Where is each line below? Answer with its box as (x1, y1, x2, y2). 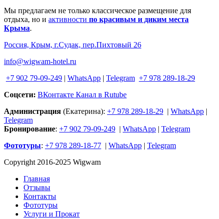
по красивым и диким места (89, 15, 189, 23)
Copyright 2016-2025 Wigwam (4, 157, 101, 166)
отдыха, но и (4, 15, 48, 23)
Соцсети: (4, 90, 36, 99)
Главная (23, 174, 50, 183)
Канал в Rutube (76, 90, 127, 99)
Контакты (23, 192, 56, 200)
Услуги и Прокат (23, 209, 80, 218)
